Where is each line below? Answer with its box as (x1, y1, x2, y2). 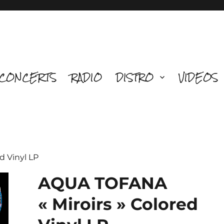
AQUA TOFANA (38, 173, 167, 193)
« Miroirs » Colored (38, 194, 198, 214)
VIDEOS (178, 67, 218, 86)
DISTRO (115, 67, 153, 86)
